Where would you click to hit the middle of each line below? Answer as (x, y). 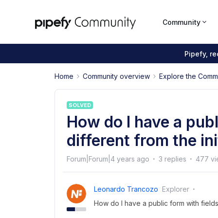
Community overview (116, 76)
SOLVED (80, 105)
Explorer (176, 189)
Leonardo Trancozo (126, 189)
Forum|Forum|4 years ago (108, 159)
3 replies (173, 159)
